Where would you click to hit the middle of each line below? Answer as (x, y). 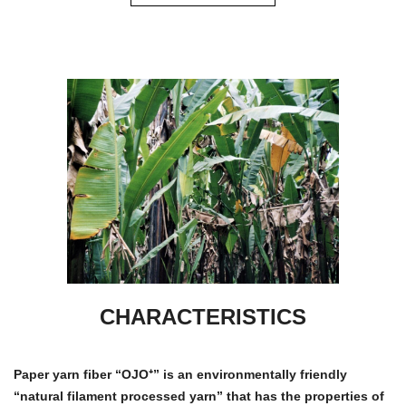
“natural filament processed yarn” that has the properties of (199, 396)
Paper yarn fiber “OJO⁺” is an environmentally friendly (180, 374)
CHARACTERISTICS (203, 317)
